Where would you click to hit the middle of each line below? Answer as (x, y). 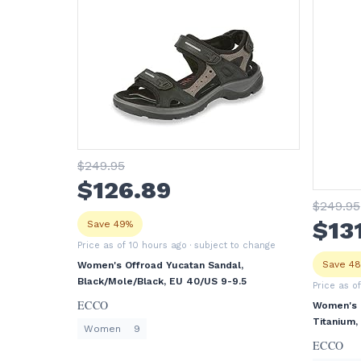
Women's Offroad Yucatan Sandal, (160, 265)
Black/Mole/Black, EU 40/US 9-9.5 (162, 281)
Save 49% (110, 224)
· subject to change (231, 245)
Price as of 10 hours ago (132, 245)
